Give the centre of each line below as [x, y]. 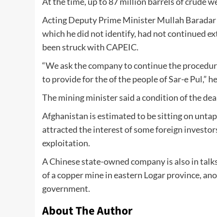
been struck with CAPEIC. [90, 47]
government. [66, 189]
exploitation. [66, 143]
